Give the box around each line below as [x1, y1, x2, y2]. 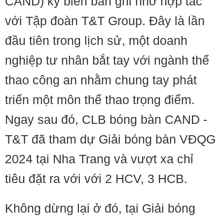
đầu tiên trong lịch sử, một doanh [5, 34, 187, 47]
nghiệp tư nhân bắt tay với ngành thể [5, 53, 209, 67]
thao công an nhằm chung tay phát [5, 73, 197, 87]
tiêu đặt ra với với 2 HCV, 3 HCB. [5, 172, 187, 185]
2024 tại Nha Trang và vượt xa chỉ [5, 152, 193, 166]
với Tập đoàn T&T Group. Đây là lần [5, 14, 205, 28]
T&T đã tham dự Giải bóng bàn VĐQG [5, 132, 216, 146]
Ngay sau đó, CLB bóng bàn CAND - [5, 112, 207, 126]
